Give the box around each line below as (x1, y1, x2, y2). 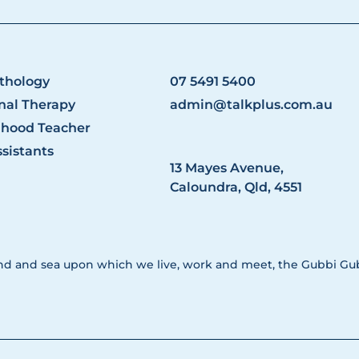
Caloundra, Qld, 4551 (169, 179, 302, 196)
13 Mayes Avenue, (169, 160, 284, 176)
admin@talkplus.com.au (169, 97, 333, 113)
